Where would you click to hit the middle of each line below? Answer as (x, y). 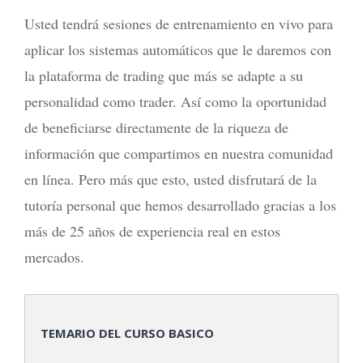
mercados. (54, 257)
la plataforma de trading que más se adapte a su (164, 76)
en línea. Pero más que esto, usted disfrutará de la (171, 179)
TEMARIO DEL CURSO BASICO (126, 333)
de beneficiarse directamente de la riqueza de (156, 128)
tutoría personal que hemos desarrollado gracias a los (180, 205)
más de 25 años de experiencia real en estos (152, 231)
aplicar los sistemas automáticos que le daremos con (178, 50)
